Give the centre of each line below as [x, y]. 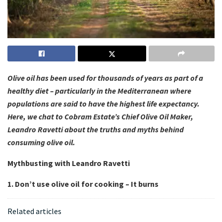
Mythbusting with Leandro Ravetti [69, 163]
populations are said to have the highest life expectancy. [104, 104]
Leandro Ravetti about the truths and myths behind [96, 130]
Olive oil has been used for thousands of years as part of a [105, 78]
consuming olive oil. [42, 142]
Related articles [34, 211]
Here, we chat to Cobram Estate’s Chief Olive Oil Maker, [100, 117]
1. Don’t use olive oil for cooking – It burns [83, 184]
